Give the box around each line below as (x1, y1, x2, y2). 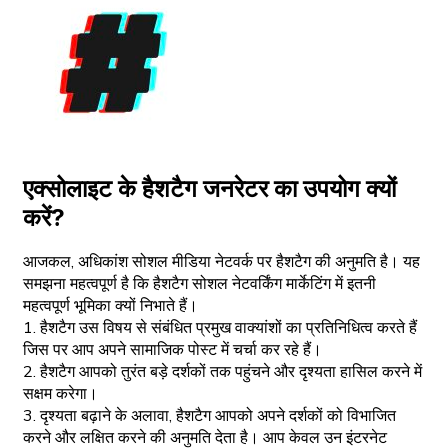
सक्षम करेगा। (23, 383, 98, 406)
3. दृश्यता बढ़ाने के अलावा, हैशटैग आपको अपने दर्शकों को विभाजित (23, 405, 396, 428)
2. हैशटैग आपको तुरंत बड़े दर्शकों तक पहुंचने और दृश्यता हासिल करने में (23, 361, 422, 384)
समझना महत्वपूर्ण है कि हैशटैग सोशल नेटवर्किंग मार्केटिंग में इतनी (23, 273, 376, 296)
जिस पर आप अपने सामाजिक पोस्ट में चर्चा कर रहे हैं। (23, 339, 322, 362)
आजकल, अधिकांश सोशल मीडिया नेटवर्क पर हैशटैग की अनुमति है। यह (23, 251, 420, 274)
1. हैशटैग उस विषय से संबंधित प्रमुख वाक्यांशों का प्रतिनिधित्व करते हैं (23, 317, 417, 340)
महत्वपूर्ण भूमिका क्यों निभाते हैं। (23, 295, 198, 318)
